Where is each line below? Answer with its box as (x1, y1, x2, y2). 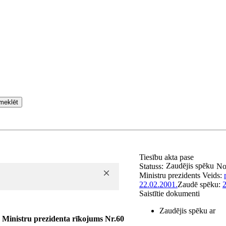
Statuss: (139, 162, 163, 171)
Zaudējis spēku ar (159, 206, 215, 215)
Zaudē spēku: (178, 180, 222, 189)
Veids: (202, 171, 224, 180)
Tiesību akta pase (139, 153, 196, 161)
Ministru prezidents (139, 171, 200, 180)
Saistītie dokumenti (139, 189, 200, 198)
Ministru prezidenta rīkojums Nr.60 (2, 214, 124, 223)
